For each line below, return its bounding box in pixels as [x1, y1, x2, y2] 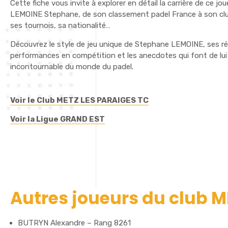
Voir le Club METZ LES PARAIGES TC [10, 96, 149, 105]
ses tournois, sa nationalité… [10, 21, 110, 30]
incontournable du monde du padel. [10, 62, 133, 71]
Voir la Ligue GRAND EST [10, 115, 105, 124]
